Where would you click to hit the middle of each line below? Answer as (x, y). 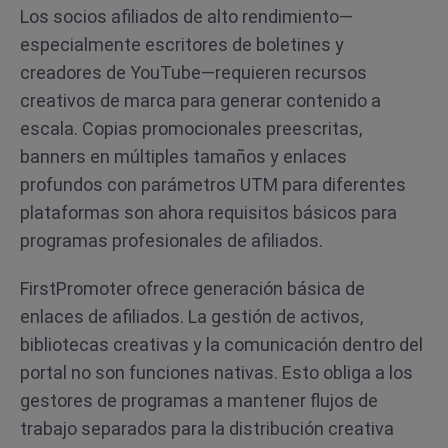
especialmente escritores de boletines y (182, 44)
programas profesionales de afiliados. (171, 240)
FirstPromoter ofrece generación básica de (192, 288)
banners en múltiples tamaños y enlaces (183, 156)
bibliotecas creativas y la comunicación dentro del (221, 344)
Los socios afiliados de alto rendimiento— (186, 16)
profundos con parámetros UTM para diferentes (213, 184)
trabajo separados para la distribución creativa (207, 428)
